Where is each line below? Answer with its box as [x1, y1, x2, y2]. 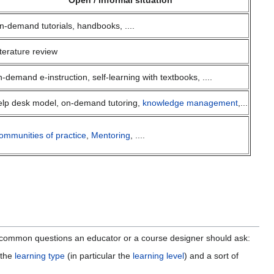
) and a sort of [183, 250, 239, 261]
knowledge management [143, 98, 238, 108]
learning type [14, 250, 65, 261]
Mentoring [91, 130, 130, 141]
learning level [132, 250, 184, 261]
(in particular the [64, 250, 133, 261]
